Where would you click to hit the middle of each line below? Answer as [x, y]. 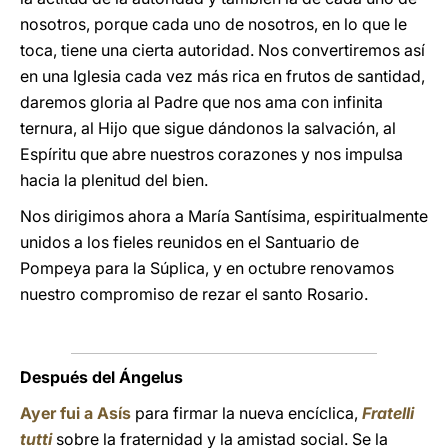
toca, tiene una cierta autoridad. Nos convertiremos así [222, 50]
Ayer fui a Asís [75, 413]
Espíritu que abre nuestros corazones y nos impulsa [211, 154]
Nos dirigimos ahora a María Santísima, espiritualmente [224, 216]
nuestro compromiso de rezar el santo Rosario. [194, 294]
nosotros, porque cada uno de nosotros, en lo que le [213, 24]
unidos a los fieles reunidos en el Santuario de [189, 242]
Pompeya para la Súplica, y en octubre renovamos [207, 268]
